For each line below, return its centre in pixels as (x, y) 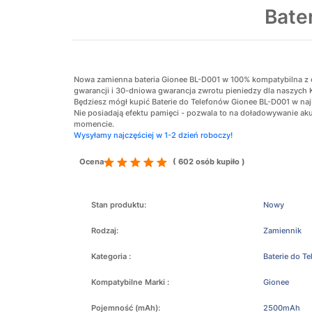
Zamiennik (282, 231)
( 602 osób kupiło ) (209, 162)
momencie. (94, 124)
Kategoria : (111, 256)
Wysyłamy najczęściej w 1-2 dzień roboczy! (153, 135)
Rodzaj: (105, 231)
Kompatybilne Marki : (130, 282)
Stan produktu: (119, 205)
